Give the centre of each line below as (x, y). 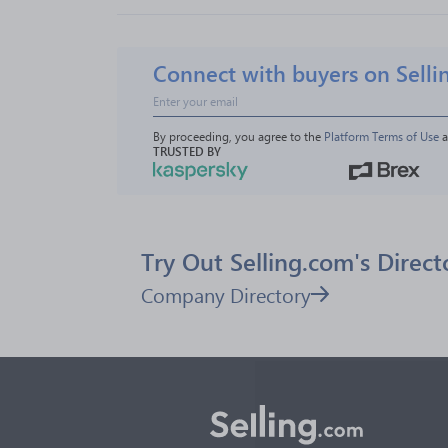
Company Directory (226, 294)
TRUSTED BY (187, 151)
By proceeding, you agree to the (238, 136)
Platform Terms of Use (381, 136)
